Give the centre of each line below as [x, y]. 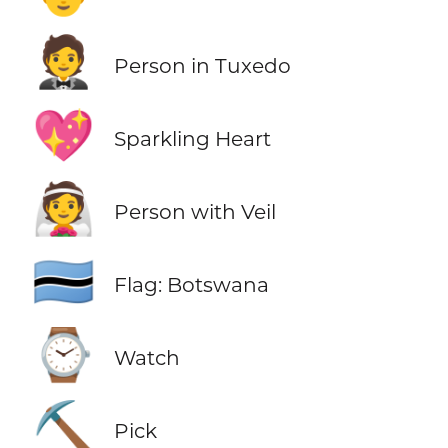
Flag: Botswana [191, 285]
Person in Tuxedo [202, 65]
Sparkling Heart [192, 139]
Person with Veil [194, 212]
